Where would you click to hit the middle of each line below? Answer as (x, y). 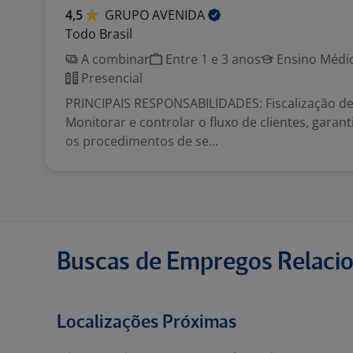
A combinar (114, 59)
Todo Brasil (99, 34)
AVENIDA (180, 15)
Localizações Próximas (147, 323)
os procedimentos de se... (142, 141)
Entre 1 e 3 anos (212, 59)
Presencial (110, 78)
